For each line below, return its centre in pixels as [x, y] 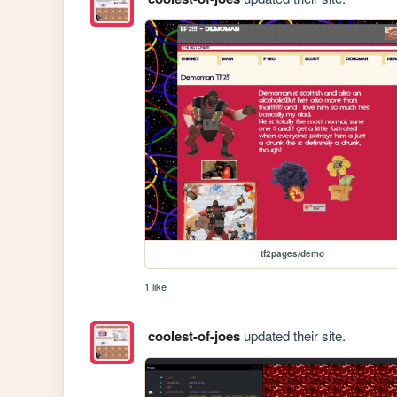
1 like [156, 287]
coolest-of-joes [194, 335]
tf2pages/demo [293, 254]
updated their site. [292, 335]
